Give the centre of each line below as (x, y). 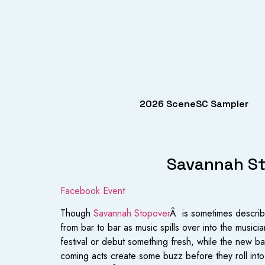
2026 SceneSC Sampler (194, 104)
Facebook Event (93, 191)
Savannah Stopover (132, 214)
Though (77, 214)
